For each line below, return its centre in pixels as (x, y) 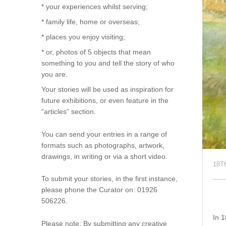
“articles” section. (68, 112)
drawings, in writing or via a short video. (104, 156)
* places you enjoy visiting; (83, 37)
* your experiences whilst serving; (94, 7)
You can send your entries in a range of (104, 134)
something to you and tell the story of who (108, 63)
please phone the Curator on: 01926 (99, 190)
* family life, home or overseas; (90, 22)
